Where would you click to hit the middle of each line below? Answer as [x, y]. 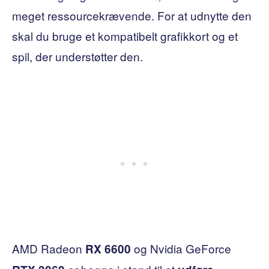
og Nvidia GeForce [181, 248]
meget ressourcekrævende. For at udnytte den [132, 15]
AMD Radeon [49, 248]
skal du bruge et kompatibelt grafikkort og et [125, 35]
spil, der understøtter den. [77, 56]
